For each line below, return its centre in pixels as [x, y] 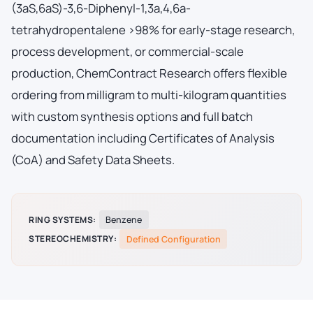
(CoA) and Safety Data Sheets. [93, 159]
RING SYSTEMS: [63, 219]
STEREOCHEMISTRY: [73, 239]
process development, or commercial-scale [128, 51]
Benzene [124, 220]
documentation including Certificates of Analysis [143, 138]
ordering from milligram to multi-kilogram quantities [149, 94]
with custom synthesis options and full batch [132, 116]
